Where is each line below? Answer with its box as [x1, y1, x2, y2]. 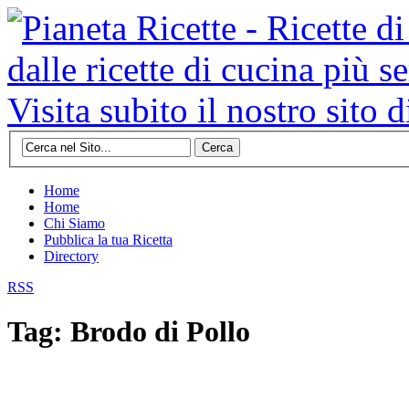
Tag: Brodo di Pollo [7, 315, 250, 349]
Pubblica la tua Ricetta [44, 231, 173, 247]
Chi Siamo [44, 215, 105, 231]
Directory [44, 247, 99, 264]
